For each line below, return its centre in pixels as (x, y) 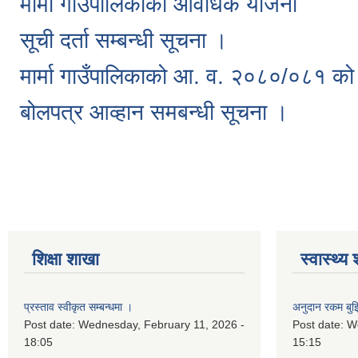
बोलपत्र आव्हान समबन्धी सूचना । (154, 113)
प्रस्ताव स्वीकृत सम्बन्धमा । (78, 307)
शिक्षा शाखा (66, 260)
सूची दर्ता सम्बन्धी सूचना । (124, 41)
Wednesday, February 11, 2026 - (161, 325)
